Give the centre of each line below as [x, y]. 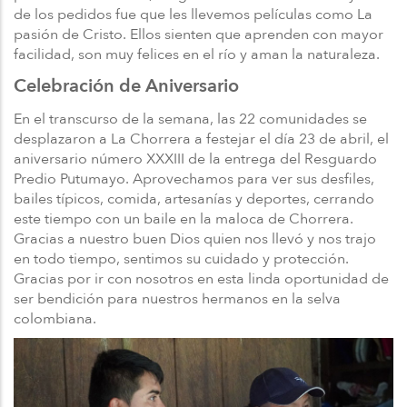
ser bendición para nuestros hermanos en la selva [177, 298]
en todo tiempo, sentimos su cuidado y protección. [181, 258]
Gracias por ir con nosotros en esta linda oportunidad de [201, 278]
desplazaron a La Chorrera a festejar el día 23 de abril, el [201, 139]
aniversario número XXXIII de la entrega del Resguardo [195, 159]
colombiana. [55, 318]
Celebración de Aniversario [126, 86]
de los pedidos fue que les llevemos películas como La [193, 14]
